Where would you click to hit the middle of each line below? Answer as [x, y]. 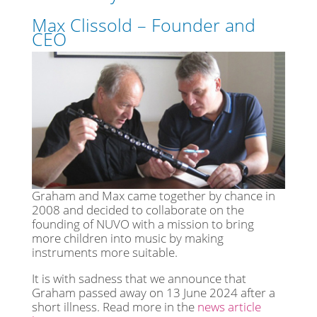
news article [229, 307]
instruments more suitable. [104, 253]
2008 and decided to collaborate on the [138, 210]
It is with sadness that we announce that [139, 279]
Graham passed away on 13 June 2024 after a [153, 293]
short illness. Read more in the [114, 307]
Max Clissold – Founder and [143, 24]
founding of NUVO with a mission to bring [143, 224]
